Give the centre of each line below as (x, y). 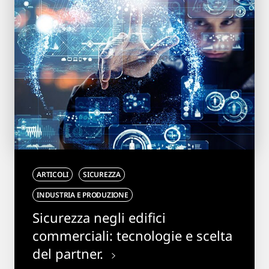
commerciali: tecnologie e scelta (132, 235)
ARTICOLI (53, 174)
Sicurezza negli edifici (99, 217)
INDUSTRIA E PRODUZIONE (83, 195)
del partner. (70, 253)
